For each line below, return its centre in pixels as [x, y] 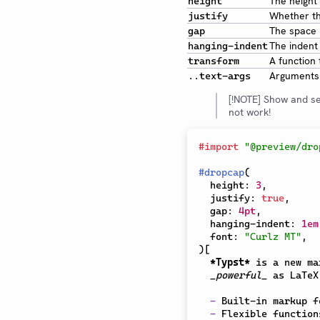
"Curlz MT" [273, 236]
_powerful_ [239, 275]
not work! [250, 112]
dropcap [224, 172]
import [221, 146]
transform [214, 61]
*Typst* [230, 262]
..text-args [219, 76]
